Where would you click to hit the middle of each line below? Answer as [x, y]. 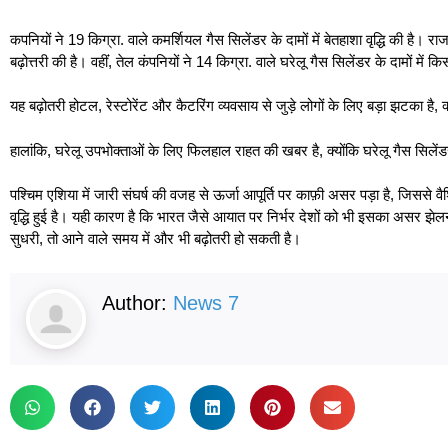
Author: [137, 302]
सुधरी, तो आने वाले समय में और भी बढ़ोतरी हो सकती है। [155, 239]
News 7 [206, 302]
